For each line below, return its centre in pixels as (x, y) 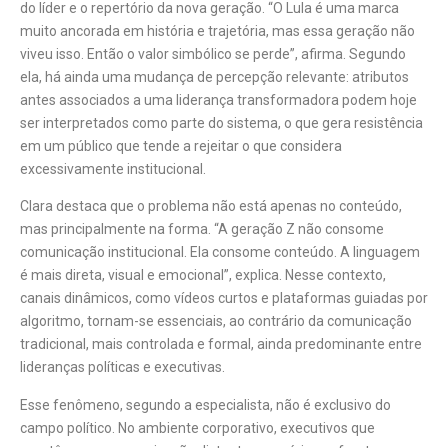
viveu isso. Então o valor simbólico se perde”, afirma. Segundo (213, 53)
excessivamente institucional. (113, 168)
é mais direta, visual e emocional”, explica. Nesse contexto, (203, 275)
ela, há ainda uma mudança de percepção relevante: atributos (214, 76)
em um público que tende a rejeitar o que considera (181, 145)
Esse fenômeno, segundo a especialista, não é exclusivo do (205, 404)
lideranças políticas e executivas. (122, 367)
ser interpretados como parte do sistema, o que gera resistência (221, 122)
